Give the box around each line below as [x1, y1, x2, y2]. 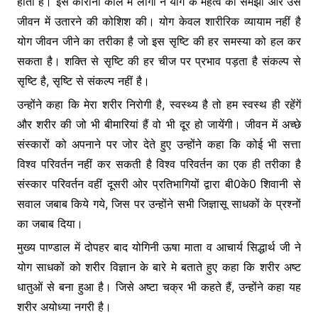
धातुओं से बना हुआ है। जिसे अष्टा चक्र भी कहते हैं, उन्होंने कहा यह [16, 280, 302, 295]
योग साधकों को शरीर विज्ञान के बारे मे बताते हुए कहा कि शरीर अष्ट [16, 260, 302, 275]
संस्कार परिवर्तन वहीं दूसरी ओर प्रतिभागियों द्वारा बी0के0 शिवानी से [16, 177, 302, 192]
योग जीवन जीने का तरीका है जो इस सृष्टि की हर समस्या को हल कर [16, 34, 302, 49]
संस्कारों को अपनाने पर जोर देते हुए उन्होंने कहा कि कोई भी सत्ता [16, 137, 302, 152]
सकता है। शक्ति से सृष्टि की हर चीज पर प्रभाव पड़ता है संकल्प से [16, 54, 302, 69]
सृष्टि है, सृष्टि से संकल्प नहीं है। [16, 74, 150, 89]
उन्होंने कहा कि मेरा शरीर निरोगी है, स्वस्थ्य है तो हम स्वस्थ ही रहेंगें [16, 97, 302, 112]
